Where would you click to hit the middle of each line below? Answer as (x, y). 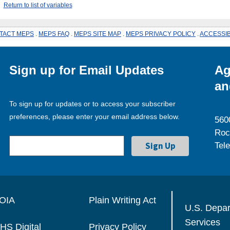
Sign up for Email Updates (87, 70)
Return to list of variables (38, 5)
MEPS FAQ (54, 34)
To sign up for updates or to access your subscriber (93, 103)
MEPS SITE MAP (98, 34)
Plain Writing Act (122, 200)
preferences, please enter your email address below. (95, 116)
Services (203, 221)
